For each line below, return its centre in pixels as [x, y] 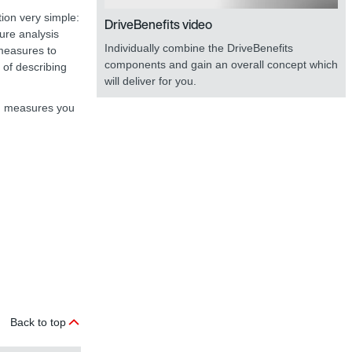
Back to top [38, 322]
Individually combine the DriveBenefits [199, 48]
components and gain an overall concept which [221, 64]
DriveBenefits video [158, 24]
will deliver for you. [150, 81]
